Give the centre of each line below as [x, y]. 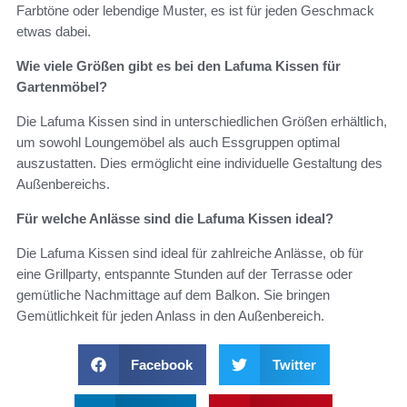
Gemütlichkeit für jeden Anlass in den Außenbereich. [170, 315]
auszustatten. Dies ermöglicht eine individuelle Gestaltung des [199, 163]
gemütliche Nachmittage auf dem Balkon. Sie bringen [173, 294]
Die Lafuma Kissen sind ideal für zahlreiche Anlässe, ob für [190, 253]
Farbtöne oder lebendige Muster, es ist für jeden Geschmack [195, 10]
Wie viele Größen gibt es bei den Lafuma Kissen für [179, 65]
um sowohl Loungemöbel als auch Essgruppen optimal [178, 142]
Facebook [162, 364]
